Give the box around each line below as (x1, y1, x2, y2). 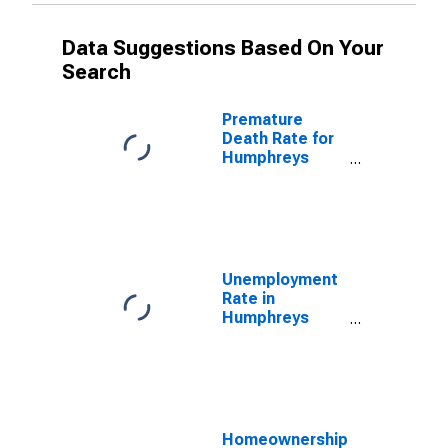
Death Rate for (222, 129, 334, 148)
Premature (222, 110, 303, 129)
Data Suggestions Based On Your (62, 36, 384, 60)
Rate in (222, 289, 275, 308)
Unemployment (222, 270, 338, 289)
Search (62, 60, 131, 84)
